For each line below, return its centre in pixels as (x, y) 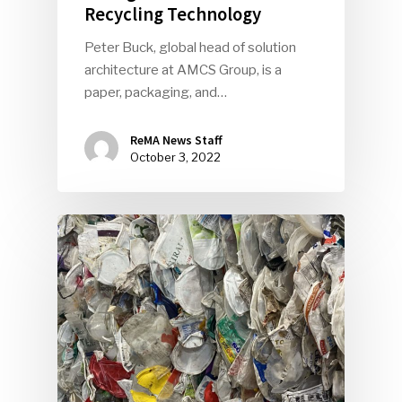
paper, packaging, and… (156, 92)
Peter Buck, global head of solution (190, 47)
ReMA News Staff (176, 140)
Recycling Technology (173, 14)
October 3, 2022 (175, 157)
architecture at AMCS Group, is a (183, 70)
